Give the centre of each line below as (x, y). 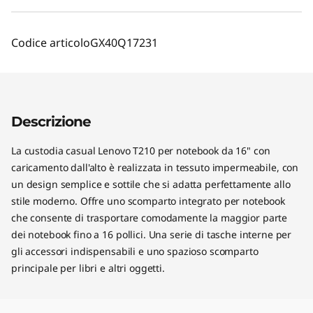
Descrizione (51, 121)
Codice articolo (51, 42)
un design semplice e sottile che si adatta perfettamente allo (151, 184)
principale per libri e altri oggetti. (88, 268)
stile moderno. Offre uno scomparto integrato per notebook (148, 201)
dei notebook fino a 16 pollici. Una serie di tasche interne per (152, 234)
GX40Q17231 (124, 42)
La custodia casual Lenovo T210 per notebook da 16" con (141, 150)
